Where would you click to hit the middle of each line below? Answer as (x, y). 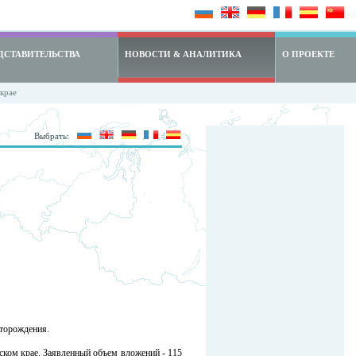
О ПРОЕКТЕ (308, 54)
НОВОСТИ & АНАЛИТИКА (183, 54)
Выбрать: (53, 136)
